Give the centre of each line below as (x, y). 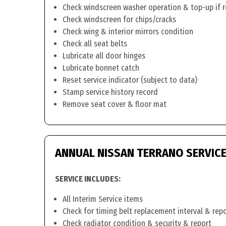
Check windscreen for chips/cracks (119, 19)
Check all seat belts (95, 44)
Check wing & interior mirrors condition (128, 32)
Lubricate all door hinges (104, 56)
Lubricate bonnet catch (101, 68)
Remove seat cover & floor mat (115, 104)
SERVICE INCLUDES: (88, 179)
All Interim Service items (103, 199)
